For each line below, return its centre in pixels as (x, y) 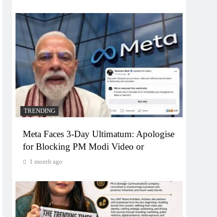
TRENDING (40, 111)
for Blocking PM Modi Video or (84, 147)
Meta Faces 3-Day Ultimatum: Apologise (99, 134)
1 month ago (46, 162)
